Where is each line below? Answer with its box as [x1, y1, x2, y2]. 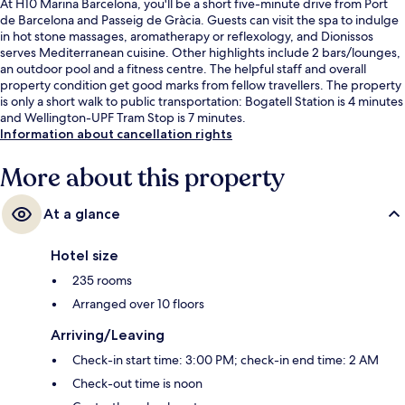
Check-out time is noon [72, 374, 202, 391]
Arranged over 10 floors [72, 295, 204, 312]
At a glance [43, 204, 120, 222]
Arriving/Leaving [51, 325, 165, 344]
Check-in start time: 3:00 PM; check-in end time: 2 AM [72, 351, 379, 368]
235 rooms [72, 271, 132, 288]
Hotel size [51, 246, 118, 264]
